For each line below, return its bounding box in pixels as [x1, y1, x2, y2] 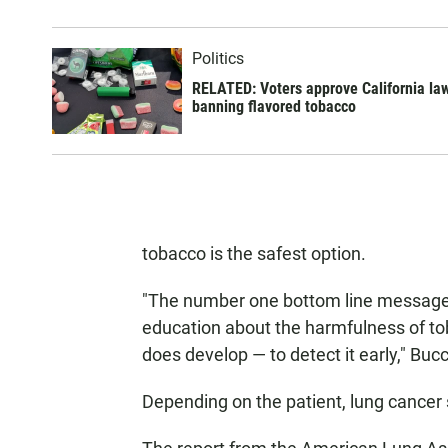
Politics [192, 49, 244, 68]
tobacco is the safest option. [142, 243, 366, 264]
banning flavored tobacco [192, 97, 356, 116]
